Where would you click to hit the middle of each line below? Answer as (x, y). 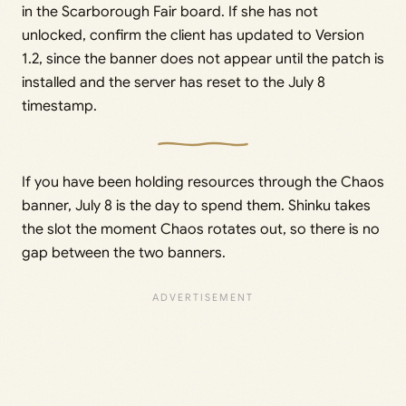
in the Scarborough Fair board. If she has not (170, 11)
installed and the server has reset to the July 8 (174, 82)
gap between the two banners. (124, 252)
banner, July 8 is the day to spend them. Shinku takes (196, 205)
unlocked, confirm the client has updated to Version (193, 35)
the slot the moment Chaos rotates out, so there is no (201, 229)
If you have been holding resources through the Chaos (203, 182)
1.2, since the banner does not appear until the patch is (203, 58)
